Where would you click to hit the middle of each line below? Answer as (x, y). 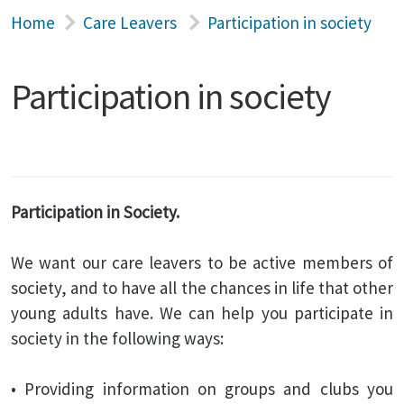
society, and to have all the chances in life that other (202, 288)
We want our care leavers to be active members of (202, 262)
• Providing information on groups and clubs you (202, 389)
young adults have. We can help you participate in (202, 313)
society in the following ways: (117, 338)
